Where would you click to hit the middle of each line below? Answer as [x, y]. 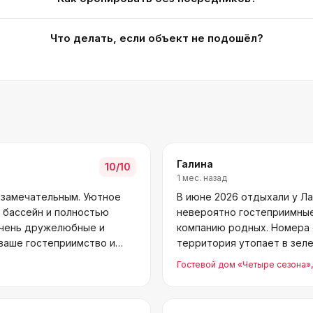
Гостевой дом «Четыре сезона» [244, 264]
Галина [195, 164]
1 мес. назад [202, 178]
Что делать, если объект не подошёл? [157, 38]
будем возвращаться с [233, 258]
